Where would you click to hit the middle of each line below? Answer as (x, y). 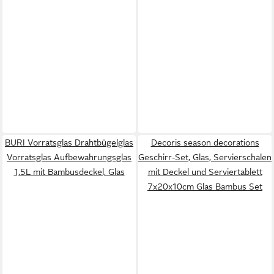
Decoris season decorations (205, 143)
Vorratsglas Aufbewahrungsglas (69, 157)
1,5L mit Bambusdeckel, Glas (69, 172)
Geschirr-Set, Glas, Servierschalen (205, 157)
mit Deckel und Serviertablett (205, 172)
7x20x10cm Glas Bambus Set (205, 187)
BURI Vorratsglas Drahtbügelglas (69, 143)
